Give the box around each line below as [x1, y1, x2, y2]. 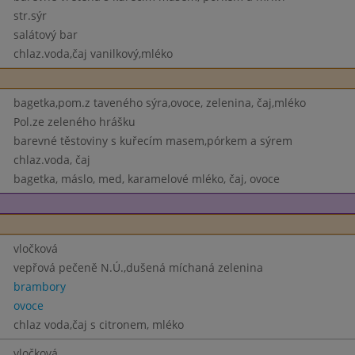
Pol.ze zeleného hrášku [13, 114, 136, 129]
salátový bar [13, 27, 78, 42]
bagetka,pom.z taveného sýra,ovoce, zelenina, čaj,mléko [13, 95, 306, 110]
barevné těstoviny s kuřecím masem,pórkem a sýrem [13, 133, 292, 148]
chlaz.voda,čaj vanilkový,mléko [13, 46, 173, 61]
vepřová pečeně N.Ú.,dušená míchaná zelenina [13, 260, 263, 275]
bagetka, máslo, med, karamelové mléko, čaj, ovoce [13, 171, 280, 186]
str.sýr [13, 8, 47, 23]
